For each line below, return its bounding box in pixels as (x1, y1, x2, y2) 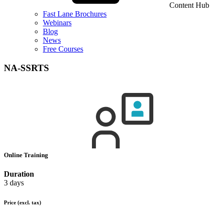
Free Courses (43, 45, 83, 53)
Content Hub (169, 1, 209, 9)
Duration (4, 170, 34, 179)
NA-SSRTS (4, 62, 49, 73)
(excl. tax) (18, 200, 41, 206)
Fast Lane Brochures (43, 10, 107, 18)
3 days (4, 179, 24, 187)
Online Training (4, 151, 50, 159)
